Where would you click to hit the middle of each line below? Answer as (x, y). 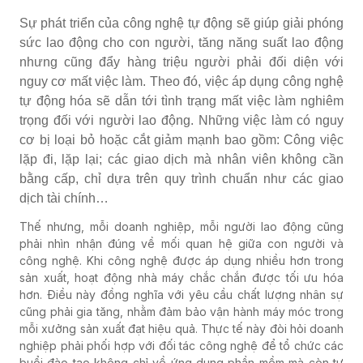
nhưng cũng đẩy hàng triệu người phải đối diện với (181, 62)
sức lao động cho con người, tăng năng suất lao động (181, 42)
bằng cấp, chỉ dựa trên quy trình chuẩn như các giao (181, 178)
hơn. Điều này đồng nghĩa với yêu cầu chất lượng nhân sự (181, 294)
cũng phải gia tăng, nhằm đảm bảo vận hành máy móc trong (181, 311)
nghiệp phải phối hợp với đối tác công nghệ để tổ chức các (181, 345)
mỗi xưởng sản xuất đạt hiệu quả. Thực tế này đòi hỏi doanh (181, 328)
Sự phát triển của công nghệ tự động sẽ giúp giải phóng (181, 23)
